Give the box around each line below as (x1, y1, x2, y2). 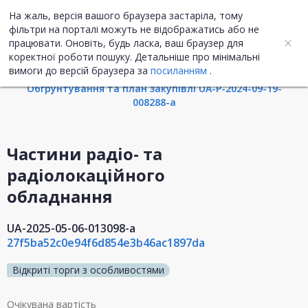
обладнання (7, 185, 113, 208)
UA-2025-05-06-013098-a (7, 221, 135, 236)
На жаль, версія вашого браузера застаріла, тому (9, 9, 243, 22)
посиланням (151, 64, 207, 77)
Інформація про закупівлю (87, 52, 221, 65)
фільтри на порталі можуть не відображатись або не (9, 23, 259, 36)
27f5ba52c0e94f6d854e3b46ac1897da (7, 235, 205, 251)
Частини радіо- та (7, 142, 162, 166)
